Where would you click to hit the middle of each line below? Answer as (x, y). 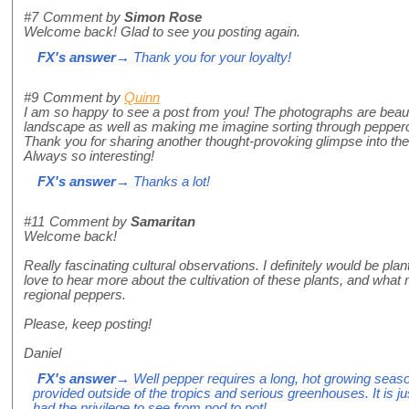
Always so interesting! (89, 157)
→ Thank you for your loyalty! (204, 58)
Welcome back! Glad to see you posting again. (162, 32)
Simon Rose (163, 18)
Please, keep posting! (88, 325)
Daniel (42, 354)
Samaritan (163, 222)
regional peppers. (75, 295)
